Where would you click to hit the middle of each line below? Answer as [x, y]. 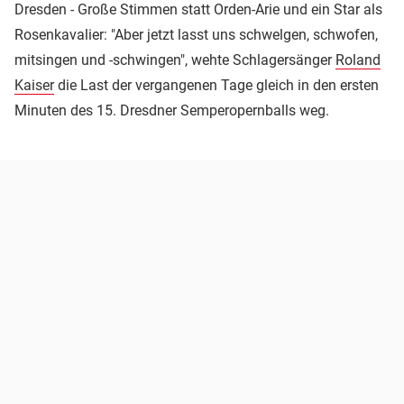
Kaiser [34, 85]
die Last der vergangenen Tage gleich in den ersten [216, 85]
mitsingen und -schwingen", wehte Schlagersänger [175, 60]
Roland [358, 60]
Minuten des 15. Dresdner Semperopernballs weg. [172, 110]
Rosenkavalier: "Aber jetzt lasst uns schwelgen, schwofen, [196, 34]
